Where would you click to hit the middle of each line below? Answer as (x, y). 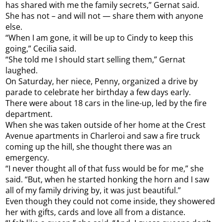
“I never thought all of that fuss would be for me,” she (105, 169)
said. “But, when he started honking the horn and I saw (108, 180)
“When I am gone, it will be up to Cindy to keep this (100, 38)
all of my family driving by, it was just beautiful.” (93, 191)
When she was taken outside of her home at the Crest (106, 125)
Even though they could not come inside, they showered (111, 201)
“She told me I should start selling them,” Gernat (96, 60)
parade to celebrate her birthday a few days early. (98, 92)
